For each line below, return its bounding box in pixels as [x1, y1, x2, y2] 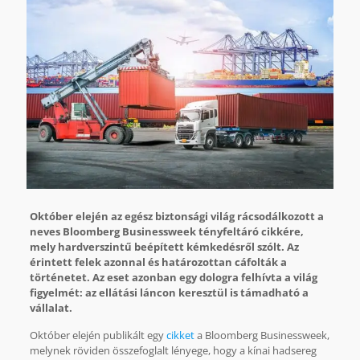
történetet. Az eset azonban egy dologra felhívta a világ [29, 269, 317, 284]
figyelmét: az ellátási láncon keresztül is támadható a [29, 284, 309, 300]
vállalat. [29, 300, 75, 315]
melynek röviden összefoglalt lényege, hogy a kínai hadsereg [29, 342, 317, 358]
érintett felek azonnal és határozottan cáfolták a [29, 254, 287, 269]
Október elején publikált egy [29, 327, 166, 342]
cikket [166, 327, 194, 342]
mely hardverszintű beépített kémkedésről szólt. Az [29, 239, 299, 254]
